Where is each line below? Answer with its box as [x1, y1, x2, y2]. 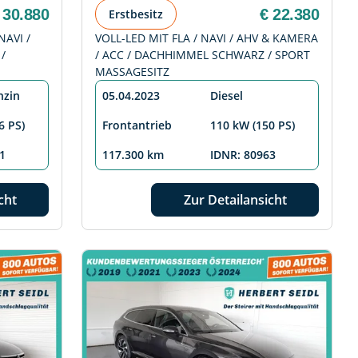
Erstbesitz [109, 6, 163, 22]
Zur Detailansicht [183, 191, 287, 209]
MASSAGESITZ [95, 64, 169, 80]
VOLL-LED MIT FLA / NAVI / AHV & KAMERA [95, 30, 318, 46]
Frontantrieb [102, 117, 172, 133]
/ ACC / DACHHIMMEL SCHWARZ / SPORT [95, 47, 310, 63]
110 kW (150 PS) [210, 117, 295, 133]
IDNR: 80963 [210, 147, 276, 163]
